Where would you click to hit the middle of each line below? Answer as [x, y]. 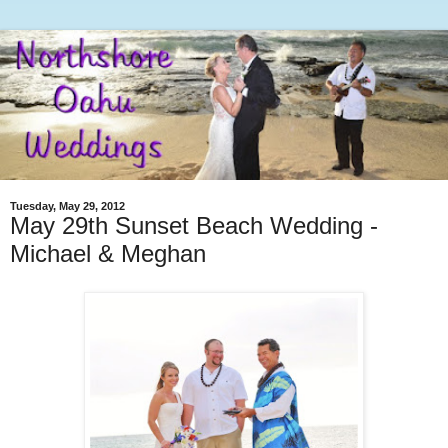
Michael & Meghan [108, 254]
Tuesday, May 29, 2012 [67, 206]
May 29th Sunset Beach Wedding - [194, 226]
